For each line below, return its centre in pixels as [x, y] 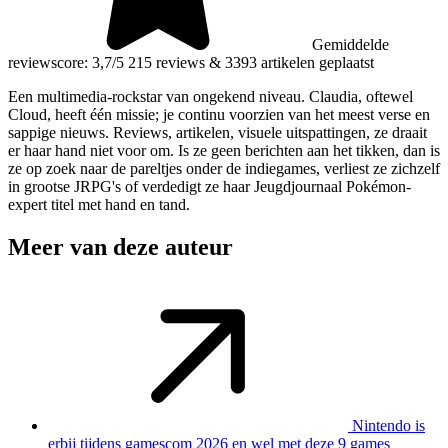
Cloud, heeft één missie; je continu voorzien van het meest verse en [219, 114]
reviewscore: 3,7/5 [66, 62]
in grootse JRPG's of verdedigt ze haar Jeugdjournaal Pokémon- [209, 186]
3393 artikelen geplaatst [299, 62]
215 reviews [166, 62]
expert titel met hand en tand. [99, 204]
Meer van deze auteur [120, 246]
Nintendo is [388, 425]
